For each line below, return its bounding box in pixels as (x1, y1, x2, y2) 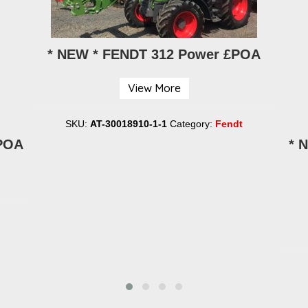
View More (127, 80, 181, 95)
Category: (170, 118, 216, 129)
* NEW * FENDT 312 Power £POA (47, 46, 261, 62)
